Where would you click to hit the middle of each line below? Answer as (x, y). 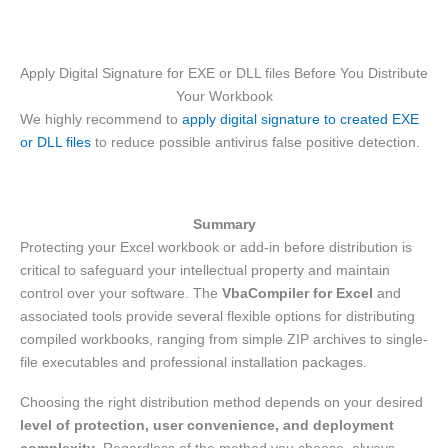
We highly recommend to (101, 119)
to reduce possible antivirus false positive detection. (255, 142)
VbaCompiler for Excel (297, 292)
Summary (224, 223)
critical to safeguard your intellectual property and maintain (205, 269)
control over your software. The (121, 292)
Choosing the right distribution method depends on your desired (221, 402)
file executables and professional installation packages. (193, 361)
